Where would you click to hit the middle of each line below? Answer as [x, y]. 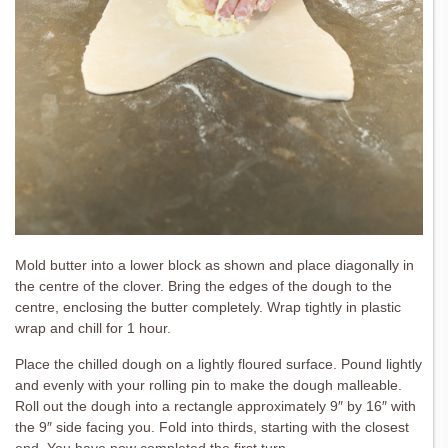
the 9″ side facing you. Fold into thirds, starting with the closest [212, 426]
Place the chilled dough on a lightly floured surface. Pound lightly [218, 363]
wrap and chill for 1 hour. [93, 327]
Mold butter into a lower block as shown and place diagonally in [214, 264]
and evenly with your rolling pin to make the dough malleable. [208, 384]
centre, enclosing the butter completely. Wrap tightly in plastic [208, 306]
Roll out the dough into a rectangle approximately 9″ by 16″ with [215, 405]
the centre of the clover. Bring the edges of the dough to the [203, 285]
